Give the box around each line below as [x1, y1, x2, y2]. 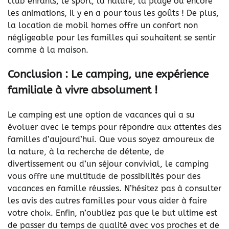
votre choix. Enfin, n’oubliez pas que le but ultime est [8, 208, 217, 218]
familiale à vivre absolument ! [8, 84, 158, 97]
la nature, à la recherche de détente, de [8, 147, 164, 157]
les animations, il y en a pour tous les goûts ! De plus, [8, 8, 219, 18]
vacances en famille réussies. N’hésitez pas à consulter [8, 184, 221, 194]
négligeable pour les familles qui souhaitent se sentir [8, 32, 216, 42]
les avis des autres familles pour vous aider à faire [8, 196, 207, 206]
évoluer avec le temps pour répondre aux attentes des [8, 122, 221, 132]
